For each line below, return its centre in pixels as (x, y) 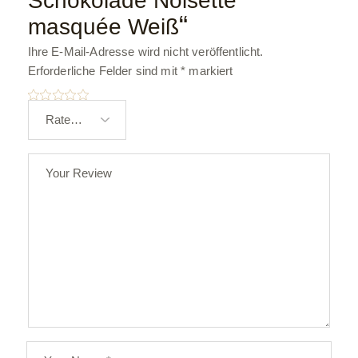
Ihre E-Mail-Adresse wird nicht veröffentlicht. (145, 52)
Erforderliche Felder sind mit (104, 71)
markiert (209, 71)
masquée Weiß (103, 27)
